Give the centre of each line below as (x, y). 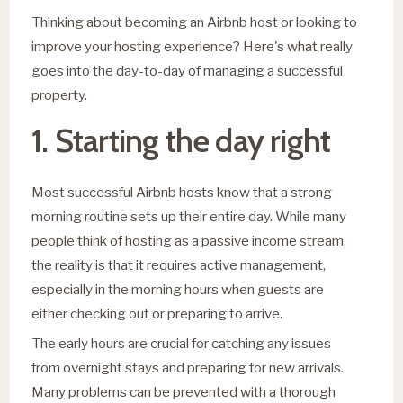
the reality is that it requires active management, (179, 264)
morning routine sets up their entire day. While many (189, 216)
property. (60, 94)
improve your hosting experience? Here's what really (193, 46)
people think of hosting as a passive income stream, (189, 240)
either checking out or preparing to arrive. (157, 313)
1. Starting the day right (181, 140)
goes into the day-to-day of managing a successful (188, 70)
